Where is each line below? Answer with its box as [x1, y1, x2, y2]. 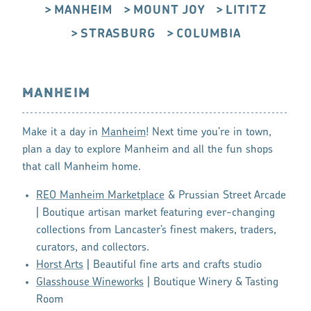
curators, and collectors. [36, 242, 149, 253]
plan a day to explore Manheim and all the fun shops [22, 144, 273, 155]
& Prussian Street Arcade [165, 190, 286, 201]
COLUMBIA [176, 27, 241, 41]
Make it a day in [22, 126, 101, 138]
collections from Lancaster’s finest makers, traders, [36, 224, 276, 236]
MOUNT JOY [133, 3, 205, 17]
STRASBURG [80, 27, 155, 41]
